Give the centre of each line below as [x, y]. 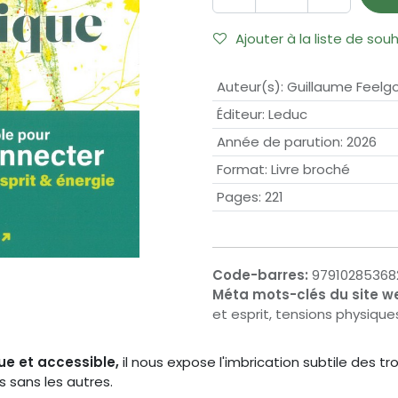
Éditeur [239, 115]
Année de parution [278, 142]
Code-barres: [262, 275]
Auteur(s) [248, 87]
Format [240, 170]
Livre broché [310, 170]
